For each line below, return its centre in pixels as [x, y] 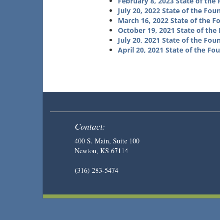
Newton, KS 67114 [101, 151]
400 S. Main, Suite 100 [107, 141]
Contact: [90, 126]
